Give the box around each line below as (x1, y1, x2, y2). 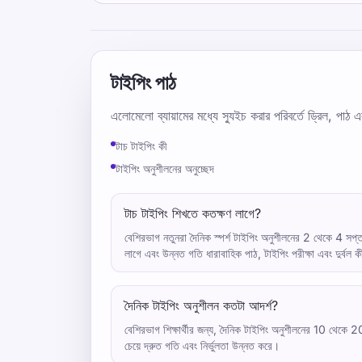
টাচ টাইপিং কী (116, 139, 167, 153)
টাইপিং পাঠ (111, 70, 176, 95)
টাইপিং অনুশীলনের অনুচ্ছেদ (116, 162, 214, 175)
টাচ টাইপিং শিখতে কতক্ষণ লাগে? (124, 205, 261, 221)
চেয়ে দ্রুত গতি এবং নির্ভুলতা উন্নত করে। (124, 339, 280, 352)
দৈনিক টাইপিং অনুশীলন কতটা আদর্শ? (124, 297, 278, 314)
